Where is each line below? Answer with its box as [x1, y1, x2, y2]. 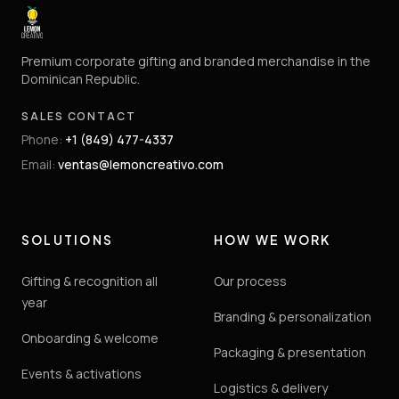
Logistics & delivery [214, 379, 328, 396]
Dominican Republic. [21, 69, 140, 87]
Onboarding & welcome [21, 329, 159, 346]
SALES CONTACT [21, 108, 136, 124]
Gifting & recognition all [21, 272, 158, 289]
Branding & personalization [214, 307, 371, 325]
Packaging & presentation [214, 343, 366, 361]
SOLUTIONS [21, 231, 114, 248]
